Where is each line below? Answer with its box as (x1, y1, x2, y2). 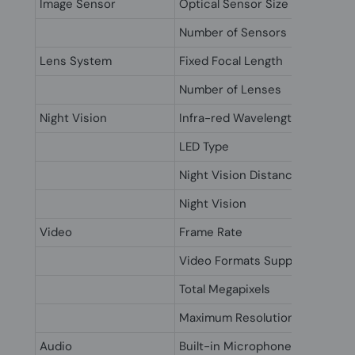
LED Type (179, 139, 229, 155)
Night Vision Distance (179, 167, 300, 183)
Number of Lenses (179, 82, 281, 97)
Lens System (40, 53, 112, 69)
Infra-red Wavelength (179, 110, 299, 126)
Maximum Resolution (179, 310, 295, 326)
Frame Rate (179, 224, 242, 240)
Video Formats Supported (179, 253, 323, 269)
